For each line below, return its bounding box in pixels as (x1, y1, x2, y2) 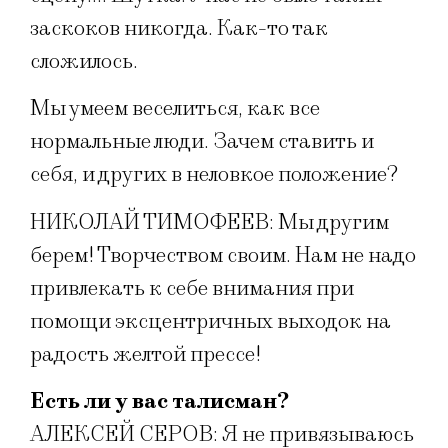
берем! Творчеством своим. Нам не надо (30, 241, 416, 269)
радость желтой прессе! (30, 340, 261, 368)
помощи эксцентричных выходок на (30, 307, 391, 335)
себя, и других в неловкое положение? (30, 161, 398, 189)
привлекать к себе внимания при (30, 274, 354, 302)
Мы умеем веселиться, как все (30, 95, 320, 123)
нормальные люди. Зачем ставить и (30, 128, 374, 156)
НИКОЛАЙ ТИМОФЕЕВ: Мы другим (30, 208, 389, 236)
